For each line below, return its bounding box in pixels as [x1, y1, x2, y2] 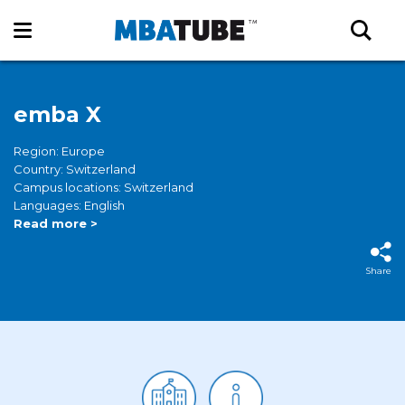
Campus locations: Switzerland [14, 180, 193, 194]
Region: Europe [14, 144, 105, 158]
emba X [14, 101, 101, 127]
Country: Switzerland [14, 162, 136, 176]
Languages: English [14, 198, 125, 212]
